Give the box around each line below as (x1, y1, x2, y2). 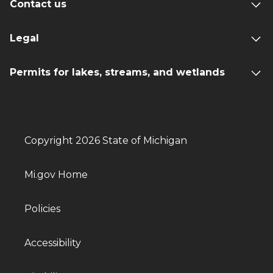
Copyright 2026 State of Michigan (24, 135, 187, 147)
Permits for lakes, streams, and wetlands (10, 66, 225, 79)
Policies (24, 203, 60, 215)
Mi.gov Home (24, 169, 88, 181)
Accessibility (24, 237, 81, 249)
